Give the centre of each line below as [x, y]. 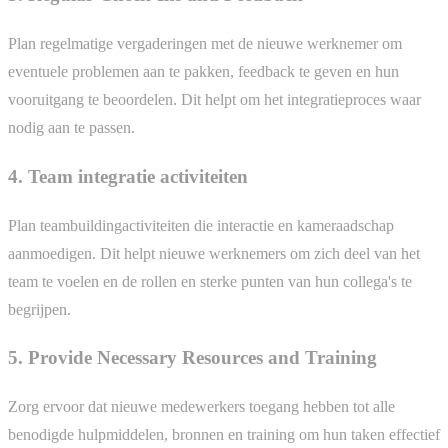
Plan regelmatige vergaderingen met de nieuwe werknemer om [205, 44]
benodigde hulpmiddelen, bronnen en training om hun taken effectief [224, 434]
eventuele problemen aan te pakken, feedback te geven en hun [203, 72]
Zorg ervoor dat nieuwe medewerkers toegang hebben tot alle [201, 406]
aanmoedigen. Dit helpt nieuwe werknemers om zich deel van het [214, 253]
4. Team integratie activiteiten [128, 176]
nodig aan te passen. [71, 128]
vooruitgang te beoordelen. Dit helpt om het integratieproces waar [214, 100]
